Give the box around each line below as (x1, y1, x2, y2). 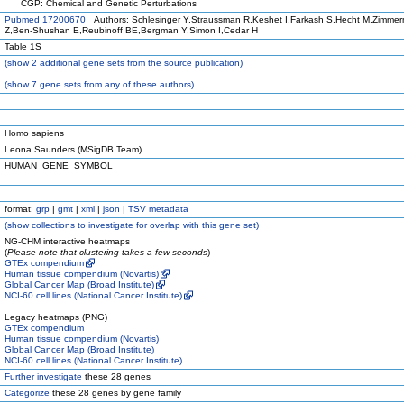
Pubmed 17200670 (5, 14, 86, 24)
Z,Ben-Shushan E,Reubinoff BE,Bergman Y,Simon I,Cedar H (5, 25, 258, 35)
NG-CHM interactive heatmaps (5, 236, 130, 246)
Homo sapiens (5, 128, 64, 138)
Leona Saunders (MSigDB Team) (5, 144, 142, 154)
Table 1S (5, 41, 41, 51)
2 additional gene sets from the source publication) (29, 58, 243, 68)
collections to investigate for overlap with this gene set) (29, 220, 259, 230)
